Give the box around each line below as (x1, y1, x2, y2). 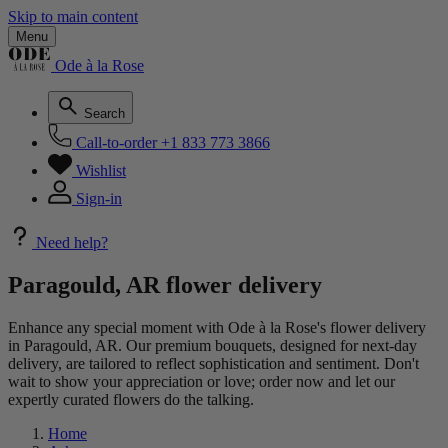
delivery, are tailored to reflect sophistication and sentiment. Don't (8, 354, 419, 372)
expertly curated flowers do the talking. (8, 390, 254, 408)
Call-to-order (76, 134, 157, 151)
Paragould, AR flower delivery (8, 271, 322, 298)
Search (84, 106, 125, 121)
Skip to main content (8, 8, 138, 25)
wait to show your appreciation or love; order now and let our (8, 372, 395, 390)
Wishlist (76, 162, 126, 179)
